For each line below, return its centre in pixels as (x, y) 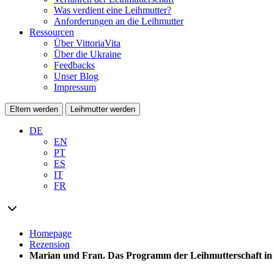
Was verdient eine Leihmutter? (113, 10)
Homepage (50, 233)
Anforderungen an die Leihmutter (119, 21)
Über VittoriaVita (87, 43)
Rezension (50, 244)
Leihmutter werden (103, 109)
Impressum (75, 87)
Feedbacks (74, 65)
